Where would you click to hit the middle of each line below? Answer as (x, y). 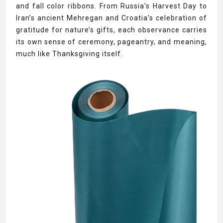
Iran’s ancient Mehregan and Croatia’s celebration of (111, 18)
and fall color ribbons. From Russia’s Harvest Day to (111, 6)
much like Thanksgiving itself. (70, 54)
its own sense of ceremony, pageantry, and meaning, (111, 42)
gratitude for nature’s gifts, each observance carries (111, 30)
